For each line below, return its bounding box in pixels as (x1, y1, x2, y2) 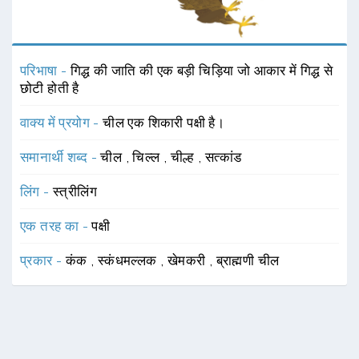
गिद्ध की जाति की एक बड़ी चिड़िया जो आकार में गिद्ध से (70, 62, 333, 79)
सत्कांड (204, 148, 242, 165)
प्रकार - (20, 252, 66, 268)
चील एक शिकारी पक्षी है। (103, 114, 225, 131)
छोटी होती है (20, 79, 79, 96)
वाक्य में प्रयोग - (20, 114, 103, 131)
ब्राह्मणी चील (216, 252, 280, 268)
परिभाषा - (20, 62, 71, 79)
